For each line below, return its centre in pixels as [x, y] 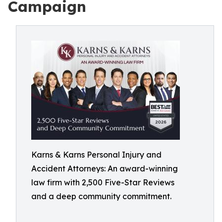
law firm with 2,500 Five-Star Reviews [103, 182]
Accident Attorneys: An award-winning [105, 168]
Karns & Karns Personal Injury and [96, 155]
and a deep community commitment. [101, 196]
